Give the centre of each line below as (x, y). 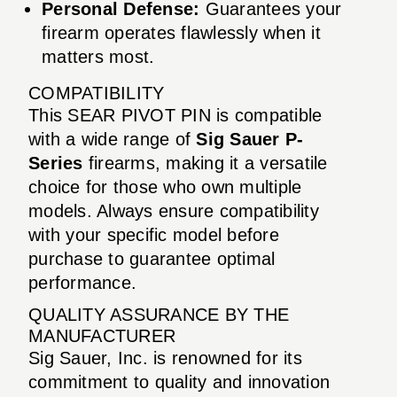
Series (56, 163)
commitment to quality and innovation (179, 381)
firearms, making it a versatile (205, 163)
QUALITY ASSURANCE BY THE (159, 314)
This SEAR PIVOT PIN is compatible (175, 115)
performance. (82, 282)
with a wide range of (113, 139)
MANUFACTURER (102, 335)
